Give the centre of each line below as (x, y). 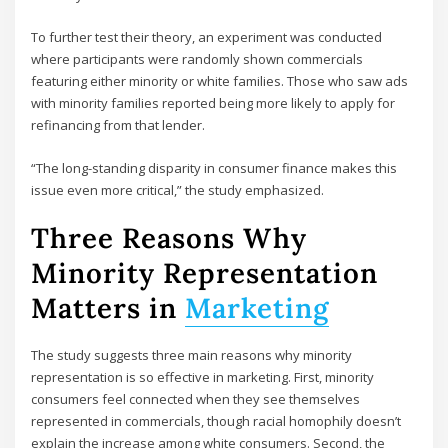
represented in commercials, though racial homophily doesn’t (216, 421)
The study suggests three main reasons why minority (192, 355)
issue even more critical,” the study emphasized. (178, 189)
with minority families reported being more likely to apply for (213, 103)
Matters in (108, 307)
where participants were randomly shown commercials (197, 59)
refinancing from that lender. (118, 125)
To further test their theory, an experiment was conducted (207, 37)
